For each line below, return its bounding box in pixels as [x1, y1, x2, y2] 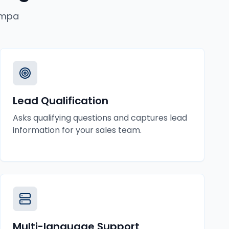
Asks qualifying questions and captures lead [13, 112, 187, 124]
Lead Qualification [13, 94, 108, 108]
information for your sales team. [13, 124, 142, 136]
